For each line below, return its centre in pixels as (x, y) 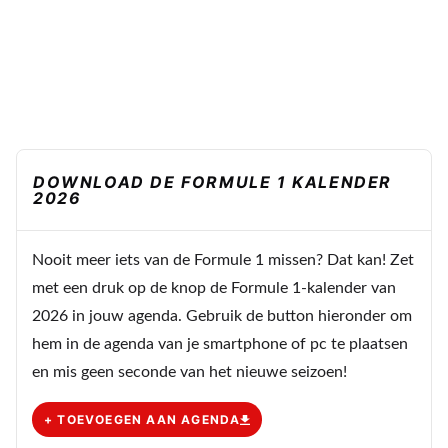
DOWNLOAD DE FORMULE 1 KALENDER (213, 182)
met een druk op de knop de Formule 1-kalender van (214, 288)
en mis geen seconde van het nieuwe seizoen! (189, 372)
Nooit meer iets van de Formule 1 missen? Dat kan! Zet (223, 260)
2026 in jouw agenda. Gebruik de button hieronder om (222, 316)
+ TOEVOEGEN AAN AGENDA (142, 419)
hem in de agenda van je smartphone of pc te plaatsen (220, 344)
